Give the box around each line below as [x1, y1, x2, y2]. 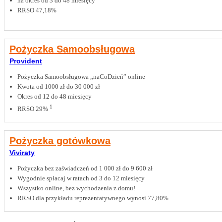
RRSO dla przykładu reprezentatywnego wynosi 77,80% [17, 194, 168, 202]
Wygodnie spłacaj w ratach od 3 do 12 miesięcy [17, 174, 145, 182]
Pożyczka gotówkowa [9, 135, 111, 147]
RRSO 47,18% [17, 6, 56, 14]
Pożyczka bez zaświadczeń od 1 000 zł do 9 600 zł [17, 165, 153, 172]
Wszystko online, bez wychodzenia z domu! [17, 184, 135, 192]
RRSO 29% [17, 105, 50, 113]
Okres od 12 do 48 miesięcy [17, 92, 92, 100]
